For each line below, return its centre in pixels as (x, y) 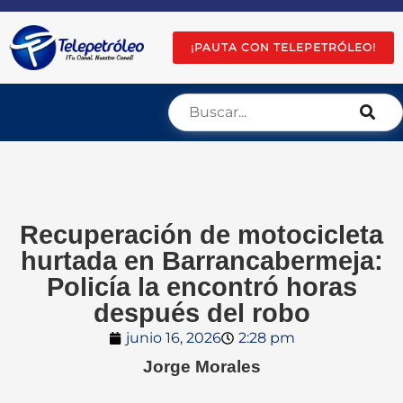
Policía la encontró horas (201, 287)
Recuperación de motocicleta (201, 235)
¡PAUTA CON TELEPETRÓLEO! (283, 47)
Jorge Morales (201, 367)
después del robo (201, 313)
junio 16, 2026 (173, 338)
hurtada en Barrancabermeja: (201, 261)
